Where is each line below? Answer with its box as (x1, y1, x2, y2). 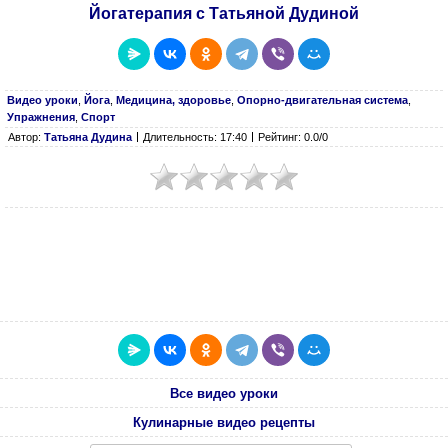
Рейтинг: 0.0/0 (258, 131, 328, 143)
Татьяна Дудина (44, 131, 132, 143)
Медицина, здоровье (116, 94, 231, 106)
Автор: (8, 131, 44, 143)
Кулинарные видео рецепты (133, 414, 315, 430)
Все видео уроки (170, 385, 278, 401)
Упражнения (7, 111, 75, 123)
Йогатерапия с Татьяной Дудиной (89, 5, 359, 22)
